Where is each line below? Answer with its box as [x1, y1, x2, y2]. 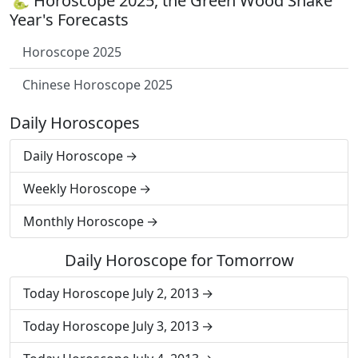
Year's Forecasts [10, 9, 129, 30]
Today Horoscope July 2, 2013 [23, 284, 199, 302]
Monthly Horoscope [23, 213, 144, 230]
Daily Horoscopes [10, 112, 140, 133]
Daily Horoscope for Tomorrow [64, 249, 294, 271]
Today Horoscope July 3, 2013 [23, 317, 199, 335]
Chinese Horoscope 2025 [22, 76, 173, 93]
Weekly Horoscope [23, 180, 137, 197]
